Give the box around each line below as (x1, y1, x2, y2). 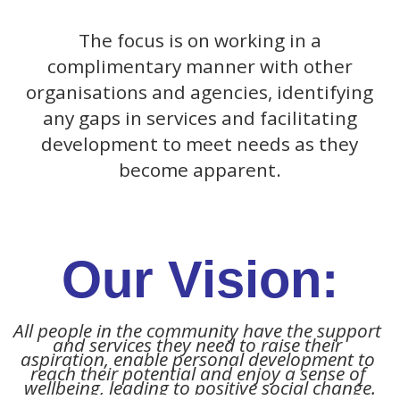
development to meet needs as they (41, 131, 359, 157)
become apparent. (118, 157, 281, 183)
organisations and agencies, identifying (26, 79, 374, 105)
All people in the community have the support (13, 318, 382, 344)
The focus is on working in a (78, 28, 321, 54)
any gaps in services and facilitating (42, 105, 357, 131)
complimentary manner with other (46, 54, 353, 79)
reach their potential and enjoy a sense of (29, 361, 365, 387)
